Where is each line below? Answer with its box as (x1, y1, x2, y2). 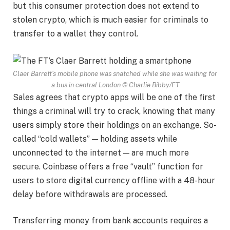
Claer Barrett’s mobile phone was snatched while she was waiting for (13, 69, 217, 78)
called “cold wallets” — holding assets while (13, 133, 177, 144)
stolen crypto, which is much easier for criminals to (13, 14, 208, 25)
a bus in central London (51, 80, 121, 89)
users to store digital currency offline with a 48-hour (13, 175, 215, 185)
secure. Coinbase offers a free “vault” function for (13, 161, 203, 171)
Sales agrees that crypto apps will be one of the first (13, 92, 216, 102)
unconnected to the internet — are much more (13, 147, 189, 158)
